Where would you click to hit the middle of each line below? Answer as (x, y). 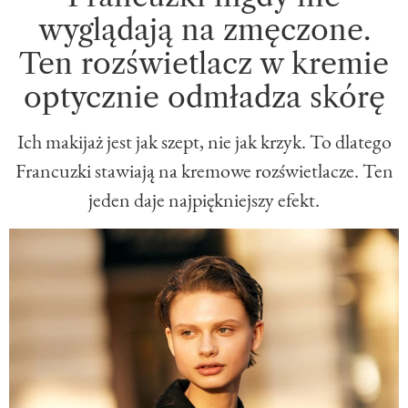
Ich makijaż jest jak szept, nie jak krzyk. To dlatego (204, 141)
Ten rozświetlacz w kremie (204, 63)
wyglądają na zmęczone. (204, 29)
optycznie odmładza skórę (204, 97)
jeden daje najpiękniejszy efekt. (204, 199)
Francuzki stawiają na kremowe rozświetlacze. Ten (204, 170)
